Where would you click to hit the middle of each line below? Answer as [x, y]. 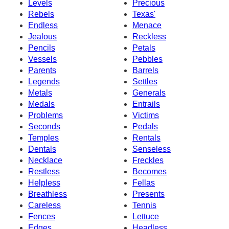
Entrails [146, 104]
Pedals [145, 126]
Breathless [48, 194]
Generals [149, 93]
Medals [41, 104]
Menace [147, 25]
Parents [42, 70]
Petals [144, 48]
